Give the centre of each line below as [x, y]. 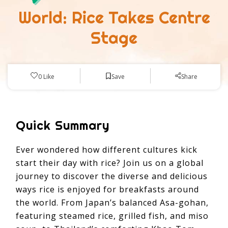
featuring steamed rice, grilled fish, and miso [112, 216]
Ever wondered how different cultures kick [107, 149]
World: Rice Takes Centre [114, 18]
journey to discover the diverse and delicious [112, 176]
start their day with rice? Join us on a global [110, 163]
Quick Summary [67, 125]
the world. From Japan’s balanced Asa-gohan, [112, 202]
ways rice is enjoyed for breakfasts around [107, 189]
